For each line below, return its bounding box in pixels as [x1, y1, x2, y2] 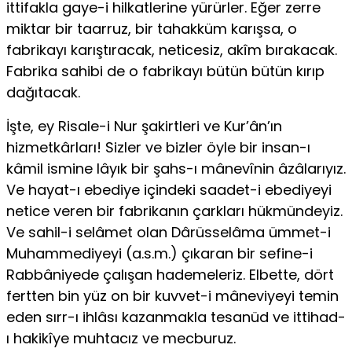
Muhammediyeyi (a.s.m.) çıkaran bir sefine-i [6, 244, 313, 264]
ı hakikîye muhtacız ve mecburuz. [6, 328, 236, 349]
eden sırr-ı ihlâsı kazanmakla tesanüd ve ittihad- [6, 307, 346, 328]
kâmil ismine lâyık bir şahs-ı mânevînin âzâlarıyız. [6, 159, 346, 179]
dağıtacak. [6, 82, 80, 103]
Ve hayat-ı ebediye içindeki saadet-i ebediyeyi [6, 180, 332, 200]
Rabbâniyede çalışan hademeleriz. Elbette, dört [6, 265, 334, 285]
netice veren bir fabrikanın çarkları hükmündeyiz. [6, 201, 343, 222]
